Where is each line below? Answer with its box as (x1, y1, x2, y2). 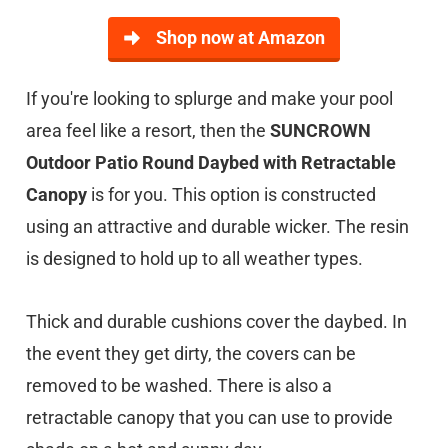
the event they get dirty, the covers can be (26, 343, 356, 364)
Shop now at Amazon (156, 27, 325, 48)
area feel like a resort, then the (26, 120, 270, 141)
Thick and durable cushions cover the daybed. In (26, 311, 407, 332)
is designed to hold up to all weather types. (26, 248, 363, 269)
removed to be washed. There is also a (26, 375, 332, 396)
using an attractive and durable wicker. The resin (26, 216, 409, 237)
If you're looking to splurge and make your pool (26, 88, 393, 109)
